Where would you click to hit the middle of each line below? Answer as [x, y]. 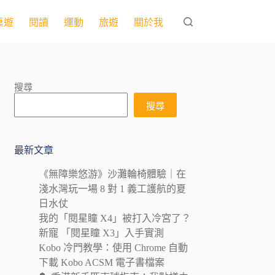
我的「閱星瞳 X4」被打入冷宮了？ [115, 218]
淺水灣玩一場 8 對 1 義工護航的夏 [113, 188]
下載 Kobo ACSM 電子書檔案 [102, 262]
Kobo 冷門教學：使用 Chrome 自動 [114, 247]
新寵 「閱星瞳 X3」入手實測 [102, 233]
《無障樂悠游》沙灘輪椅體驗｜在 [113, 174]
